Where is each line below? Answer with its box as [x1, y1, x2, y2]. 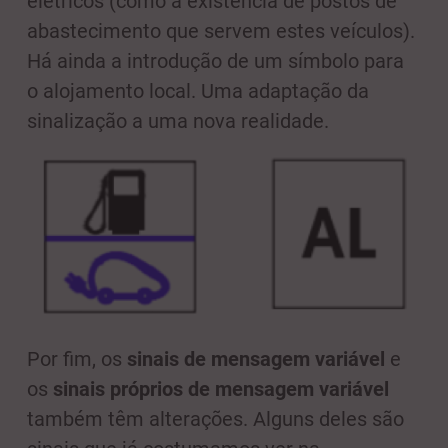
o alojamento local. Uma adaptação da [27, 79, 369, 104]
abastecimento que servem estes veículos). [27, 19, 415, 44]
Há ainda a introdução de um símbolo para [27, 49, 404, 74]
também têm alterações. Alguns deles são [27, 406, 404, 431]
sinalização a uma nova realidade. [27, 109, 329, 134]
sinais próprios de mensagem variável [53, 376, 389, 401]
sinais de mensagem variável [127, 346, 385, 371]
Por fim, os [27, 346, 127, 371]
